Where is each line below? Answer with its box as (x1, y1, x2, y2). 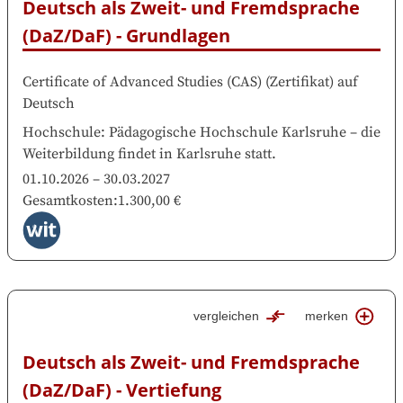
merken (305, 309, 349, 324)
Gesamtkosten (22, 191, 113, 210)
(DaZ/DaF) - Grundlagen (22, 22, 230, 48)
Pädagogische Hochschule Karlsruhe (109, 122, 346, 141)
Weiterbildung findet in (22, 144, 173, 163)
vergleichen (193, 309, 260, 324)
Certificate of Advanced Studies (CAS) (22, 72, 262, 91)
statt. (245, 144, 276, 163)
